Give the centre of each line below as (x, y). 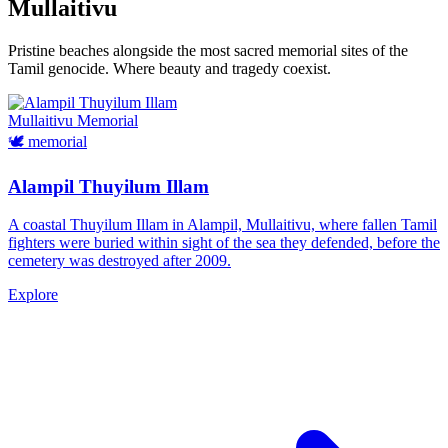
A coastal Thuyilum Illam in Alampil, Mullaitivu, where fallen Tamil (222, 225)
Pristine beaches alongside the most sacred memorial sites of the (208, 50)
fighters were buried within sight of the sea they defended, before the (224, 243)
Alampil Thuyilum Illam (108, 186)
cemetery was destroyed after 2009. (119, 261)
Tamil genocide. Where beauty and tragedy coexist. (169, 68)
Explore (33, 295)
